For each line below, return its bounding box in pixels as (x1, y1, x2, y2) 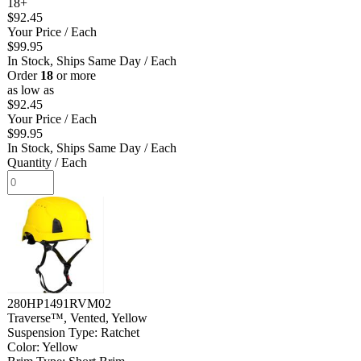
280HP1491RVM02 (7, 296, 111, 310)
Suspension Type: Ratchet (7, 325, 139, 339)
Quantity (7, 155, 52, 169)
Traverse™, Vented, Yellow (7, 310, 147, 325)
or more (53, 68, 96, 82)
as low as (7, 82, 54, 97)
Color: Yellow (7, 339, 78, 354)
